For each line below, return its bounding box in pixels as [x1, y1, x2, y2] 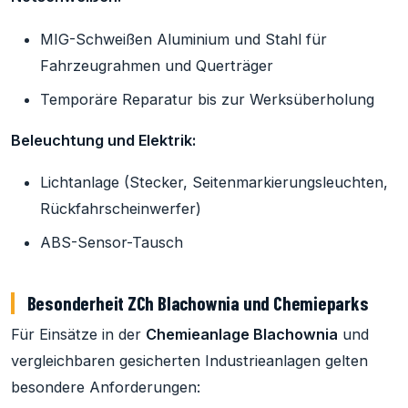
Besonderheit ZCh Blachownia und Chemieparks [26, 291, 369, 315]
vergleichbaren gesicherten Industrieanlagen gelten [11, 352, 368, 371]
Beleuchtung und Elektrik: [11, 130, 196, 149]
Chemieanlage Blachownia [146, 325, 338, 344]
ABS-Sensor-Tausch [40, 233, 183, 252]
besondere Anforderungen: [11, 378, 200, 397]
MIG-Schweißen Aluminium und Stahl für [40, 29, 327, 48]
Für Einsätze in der [11, 325, 146, 344]
